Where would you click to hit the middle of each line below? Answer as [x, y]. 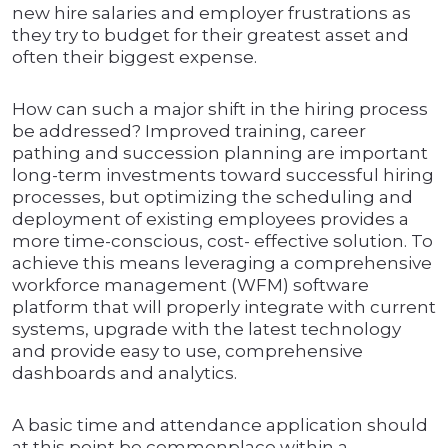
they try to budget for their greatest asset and [210, 35]
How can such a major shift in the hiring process [220, 109]
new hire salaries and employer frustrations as [211, 13]
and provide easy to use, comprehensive [187, 351]
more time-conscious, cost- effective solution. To [222, 241]
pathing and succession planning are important [220, 153]
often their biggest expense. [134, 57]
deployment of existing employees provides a [210, 219]
